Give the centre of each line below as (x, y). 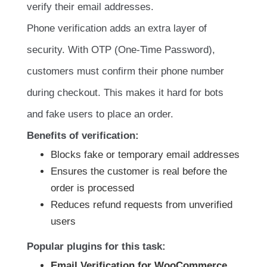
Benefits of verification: (83, 136)
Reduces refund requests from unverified (142, 205)
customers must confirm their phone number (125, 72)
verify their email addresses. (90, 7)
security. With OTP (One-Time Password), (121, 50)
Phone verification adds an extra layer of (117, 29)
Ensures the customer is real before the (139, 172)
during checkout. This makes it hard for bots (125, 93)
